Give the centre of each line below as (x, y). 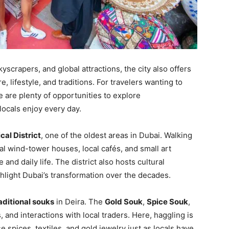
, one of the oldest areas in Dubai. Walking (117, 135)
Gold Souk (124, 202)
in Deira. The (79, 202)
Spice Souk (167, 202)
